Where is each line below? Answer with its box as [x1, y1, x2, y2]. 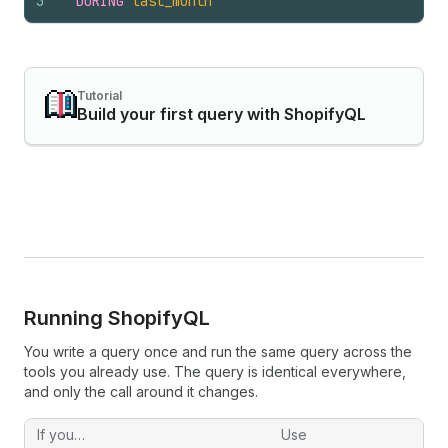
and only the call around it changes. [24, 383, 258, 400]
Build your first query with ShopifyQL [77, 104, 366, 124]
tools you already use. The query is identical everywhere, [24, 363, 406, 380]
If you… [37, 426, 85, 443]
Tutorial [77, 88, 122, 103]
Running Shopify [24, 306, 183, 330]
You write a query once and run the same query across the [24, 343, 412, 360]
